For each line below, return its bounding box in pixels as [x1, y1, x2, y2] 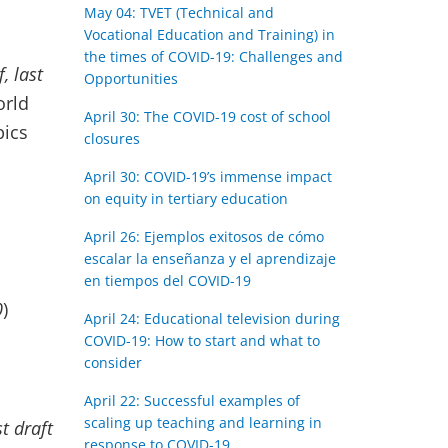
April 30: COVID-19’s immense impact [83, 167, 332, 186]
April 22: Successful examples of [83, 391, 300, 410]
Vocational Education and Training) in [83, 25, 335, 44]
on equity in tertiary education [83, 189, 288, 208]
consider [83, 353, 142, 372]
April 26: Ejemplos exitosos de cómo [83, 227, 324, 246]
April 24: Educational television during [83, 309, 340, 328]
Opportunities [83, 69, 178, 88]
